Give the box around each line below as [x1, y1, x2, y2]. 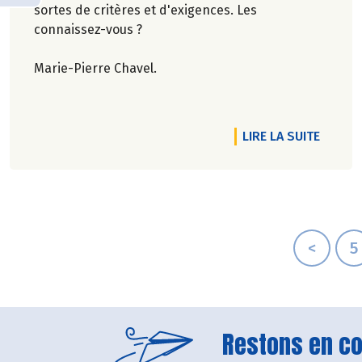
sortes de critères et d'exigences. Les [34, 2, 257, 18]
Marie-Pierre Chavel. [34, 61, 157, 76]
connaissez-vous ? [34, 22, 142, 37]
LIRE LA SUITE [242, 128, 320, 144]
